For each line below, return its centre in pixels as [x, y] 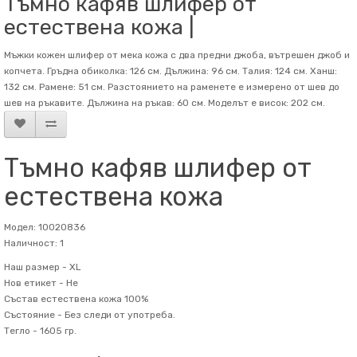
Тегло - [21, 331]
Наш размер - [35, 267]
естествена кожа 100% [93, 299]
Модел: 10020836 [45, 227]
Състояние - [33, 315]
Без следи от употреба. [119, 315]
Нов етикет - [34, 283]
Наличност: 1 [34, 243]
